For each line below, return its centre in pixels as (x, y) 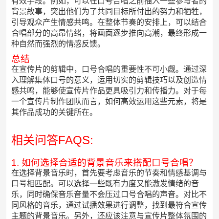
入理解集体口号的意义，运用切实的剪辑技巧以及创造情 (109, 80)
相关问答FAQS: (53, 140)
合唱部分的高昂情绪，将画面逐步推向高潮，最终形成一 (109, 33)
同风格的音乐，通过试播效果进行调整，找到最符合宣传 (109, 205)
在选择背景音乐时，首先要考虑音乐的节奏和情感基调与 (109, 173)
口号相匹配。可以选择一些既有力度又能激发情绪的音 (105, 184)
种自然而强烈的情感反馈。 (58, 44)
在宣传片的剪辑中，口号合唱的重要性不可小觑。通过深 (109, 69)
